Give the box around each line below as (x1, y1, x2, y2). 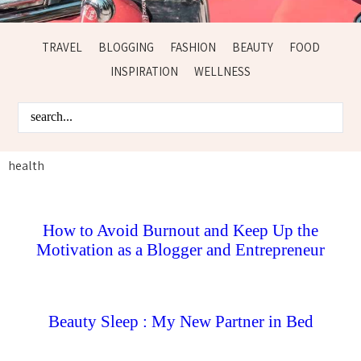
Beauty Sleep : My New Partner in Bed (48, 311, 313, 331)
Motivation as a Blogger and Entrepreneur (36, 239, 325, 259)
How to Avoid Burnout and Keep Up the (43, 220, 318, 240)
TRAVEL (41, 39, 82, 55)
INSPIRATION (110, 64, 178, 79)
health (8, 156, 44, 174)
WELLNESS (194, 64, 251, 79)
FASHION (169, 39, 216, 55)
